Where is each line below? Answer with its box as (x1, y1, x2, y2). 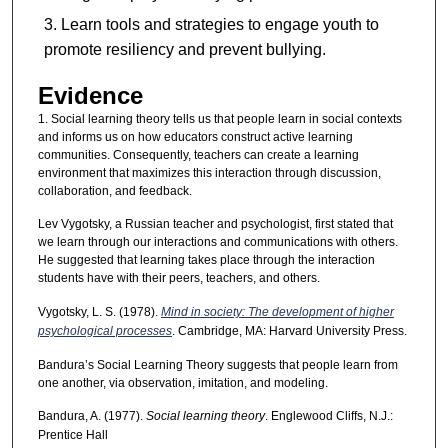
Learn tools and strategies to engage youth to (60, 16, 379, 34)
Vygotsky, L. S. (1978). (37, 304, 161, 319)
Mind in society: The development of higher (160, 304, 394, 319)
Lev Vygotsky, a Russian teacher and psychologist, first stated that (37, 217, 393, 232)
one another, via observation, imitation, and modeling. (37, 376, 328, 390)
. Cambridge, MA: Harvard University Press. (171, 323, 407, 338)
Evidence (37, 81, 143, 109)
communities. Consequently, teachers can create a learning (37, 147, 359, 162)
